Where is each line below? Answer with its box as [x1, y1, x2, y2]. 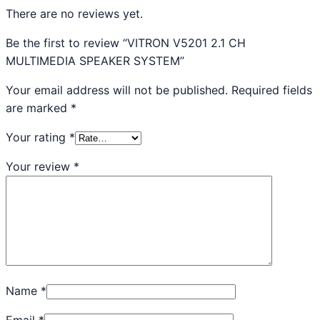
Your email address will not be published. [6, 83, 228, 98]
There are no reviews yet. [6, 6, 143, 21]
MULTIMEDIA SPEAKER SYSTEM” [6, 54, 184, 69]
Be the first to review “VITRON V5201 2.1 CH [6, 36, 246, 51]
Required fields [231, 83, 312, 98]
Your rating [6, 130, 69, 145]
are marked [6, 101, 71, 116]
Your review [6, 159, 74, 174]
